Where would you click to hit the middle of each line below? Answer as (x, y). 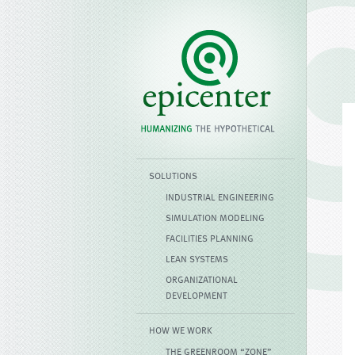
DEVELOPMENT (197, 295)
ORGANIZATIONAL (202, 279)
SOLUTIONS (173, 175)
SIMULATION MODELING (215, 217)
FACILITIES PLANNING (210, 238)
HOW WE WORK (181, 330)
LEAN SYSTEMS (197, 258)
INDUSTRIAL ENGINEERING (220, 197)
